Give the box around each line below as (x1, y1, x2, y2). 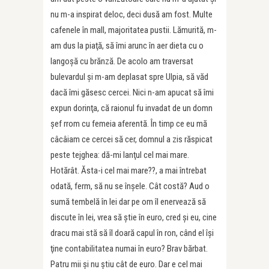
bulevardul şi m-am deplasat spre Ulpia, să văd (50, 71, 208, 82)
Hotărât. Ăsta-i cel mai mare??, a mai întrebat (50, 165, 207, 176)
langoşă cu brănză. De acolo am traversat (50, 56, 193, 67)
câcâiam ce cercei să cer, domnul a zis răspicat (50, 134, 213, 145)
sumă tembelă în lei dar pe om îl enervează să (50, 196, 206, 207)
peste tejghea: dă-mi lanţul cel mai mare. (50, 150, 189, 160)
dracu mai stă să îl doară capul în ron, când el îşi (50, 228, 214, 238)
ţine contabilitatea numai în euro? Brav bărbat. (50, 243, 208, 254)
